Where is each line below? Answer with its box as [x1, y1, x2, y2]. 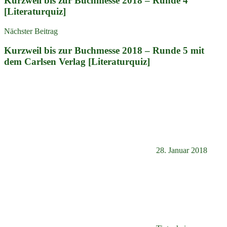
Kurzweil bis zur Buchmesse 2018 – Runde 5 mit [4, 45, 204, 56]
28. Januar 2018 [156, 146, 207, 155]
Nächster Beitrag [4, 26, 58, 35]
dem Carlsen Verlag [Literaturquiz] [4, 56, 150, 67]
